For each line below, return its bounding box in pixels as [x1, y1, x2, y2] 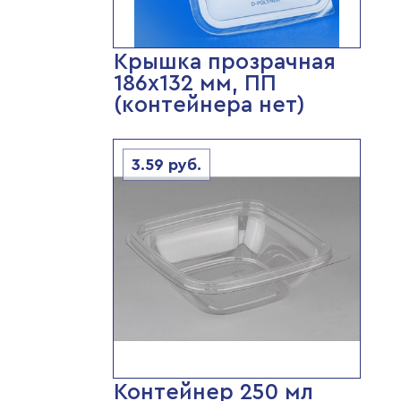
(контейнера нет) [113, 94, 305, 116]
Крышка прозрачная [113, 51, 336, 73]
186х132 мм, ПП [113, 73, 277, 95]
